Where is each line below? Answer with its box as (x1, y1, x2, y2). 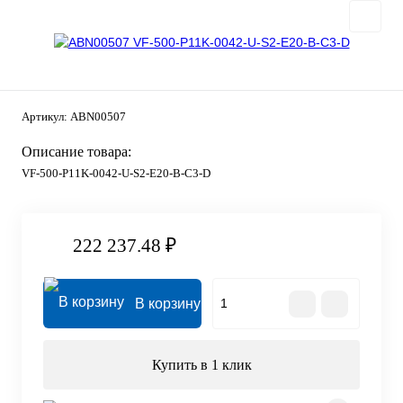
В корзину (135, 296, 201, 312)
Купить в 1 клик (151, 357, 252, 373)
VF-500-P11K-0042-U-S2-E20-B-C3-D (22, 166, 210, 180)
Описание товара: (22, 143, 131, 159)
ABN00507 (70, 109, 126, 123)
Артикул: (22, 109, 70, 123)
